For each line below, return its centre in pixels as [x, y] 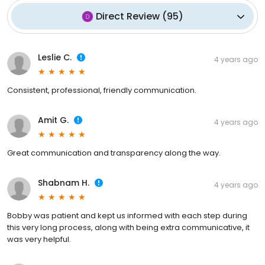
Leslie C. [55, 58]
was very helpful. [39, 240]
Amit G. [53, 120]
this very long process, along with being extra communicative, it [128, 228]
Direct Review [128, 17]
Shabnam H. [64, 183]
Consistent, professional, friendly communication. [102, 91]
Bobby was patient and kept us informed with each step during [127, 216]
